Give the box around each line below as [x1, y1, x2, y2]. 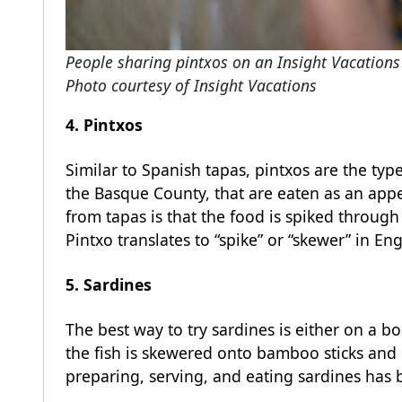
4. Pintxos [66, 113, 143, 135]
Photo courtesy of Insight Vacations [66, 74, 317, 97]
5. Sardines [66, 273, 152, 295]
